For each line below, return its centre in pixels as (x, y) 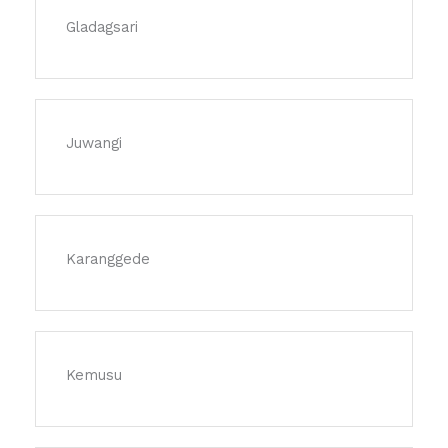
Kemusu (94, 375)
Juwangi (94, 143)
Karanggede (108, 259)
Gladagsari (102, 27)
